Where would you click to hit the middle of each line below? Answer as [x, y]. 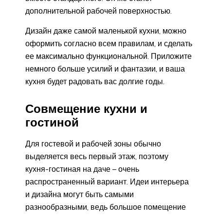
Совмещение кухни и [86, 108]
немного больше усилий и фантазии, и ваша [105, 68]
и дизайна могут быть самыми [80, 194]
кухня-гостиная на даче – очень [82, 169]
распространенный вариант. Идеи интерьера [107, 181]
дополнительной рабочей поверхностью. [99, 10]
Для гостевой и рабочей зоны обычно [93, 143]
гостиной [52, 122]
